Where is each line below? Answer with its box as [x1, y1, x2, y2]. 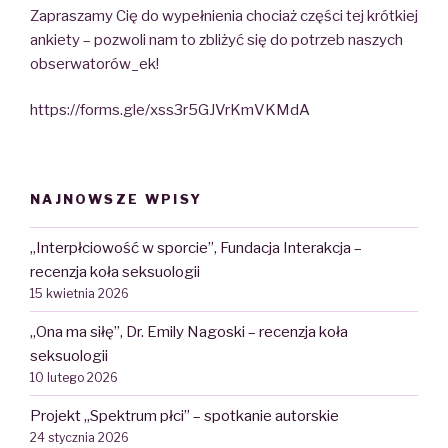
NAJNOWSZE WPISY [30, 190, 203, 207]
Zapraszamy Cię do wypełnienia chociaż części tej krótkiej [30, 6, 418, 25]
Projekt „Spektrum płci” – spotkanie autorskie [30, 406, 339, 425]
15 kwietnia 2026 [30, 285, 129, 301]
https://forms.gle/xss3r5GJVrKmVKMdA [30, 101, 310, 120]
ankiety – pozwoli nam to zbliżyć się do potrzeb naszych [30, 30, 403, 49]
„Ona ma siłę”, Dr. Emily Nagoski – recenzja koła [30, 322, 348, 341]
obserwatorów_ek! [30, 54, 159, 73]
